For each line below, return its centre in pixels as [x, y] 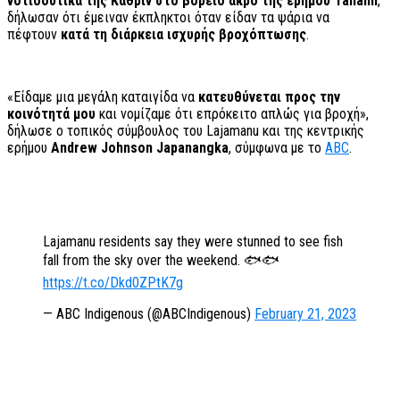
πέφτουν [34, 35]
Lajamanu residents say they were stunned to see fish [193, 242]
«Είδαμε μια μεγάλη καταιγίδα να [103, 97]
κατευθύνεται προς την [269, 97]
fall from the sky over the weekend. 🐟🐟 [161, 261]
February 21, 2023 [305, 314]
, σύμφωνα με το [277, 148]
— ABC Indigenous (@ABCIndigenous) [149, 314]
